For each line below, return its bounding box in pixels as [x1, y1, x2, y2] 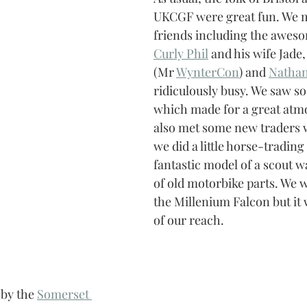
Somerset [37, 286, 92, 303]
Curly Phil [153, 45, 208, 62]
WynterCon [176, 64, 239, 81]
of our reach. [153, 212, 224, 229]
